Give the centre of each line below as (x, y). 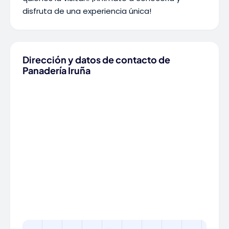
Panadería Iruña (56, 70)
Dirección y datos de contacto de (96, 60)
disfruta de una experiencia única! (87, 11)
